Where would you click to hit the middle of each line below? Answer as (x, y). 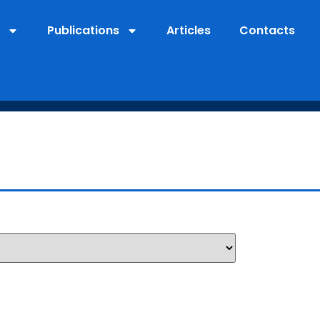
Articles (189, 30)
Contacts (267, 30)
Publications (83, 30)
